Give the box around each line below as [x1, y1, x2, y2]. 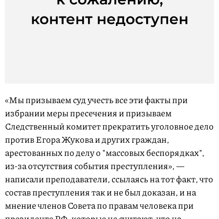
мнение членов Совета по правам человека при [5, 199, 194, 212]
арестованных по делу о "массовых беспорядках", [5, 146, 204, 159]
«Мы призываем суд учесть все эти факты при [5, 93, 188, 107]
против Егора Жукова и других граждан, [5, 133, 169, 146]
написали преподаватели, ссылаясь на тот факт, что [5, 173, 213, 186]
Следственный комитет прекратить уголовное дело [5, 120, 214, 133]
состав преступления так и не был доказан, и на [5, 186, 196, 199]
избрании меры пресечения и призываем [5, 107, 172, 120]
